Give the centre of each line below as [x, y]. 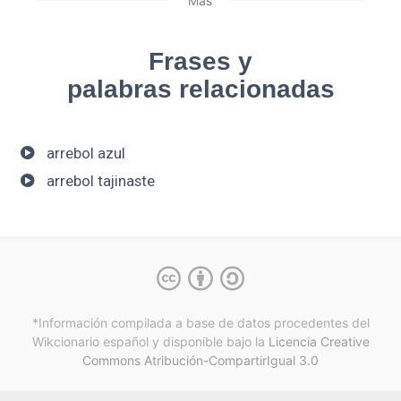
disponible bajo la [213, 341]
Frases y [200, 61]
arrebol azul [85, 153]
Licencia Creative [319, 341]
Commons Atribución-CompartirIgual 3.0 [200, 360]
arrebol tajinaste [100, 181]
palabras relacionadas [200, 89]
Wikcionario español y [95, 341]
